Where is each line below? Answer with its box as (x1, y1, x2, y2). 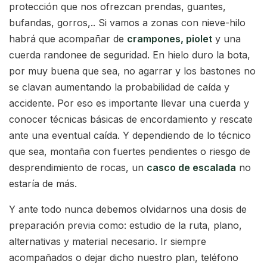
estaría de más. (9, 177, 77, 190)
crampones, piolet (127, 32, 212, 45)
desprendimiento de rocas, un (9, 161, 147, 173)
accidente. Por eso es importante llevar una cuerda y (9, 97, 249, 109)
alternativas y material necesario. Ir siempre (9, 235, 206, 247)
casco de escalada (147, 161, 236, 173)
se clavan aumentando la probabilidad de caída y (9, 80, 229, 93)
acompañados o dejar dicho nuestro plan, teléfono (9, 251, 238, 263)
